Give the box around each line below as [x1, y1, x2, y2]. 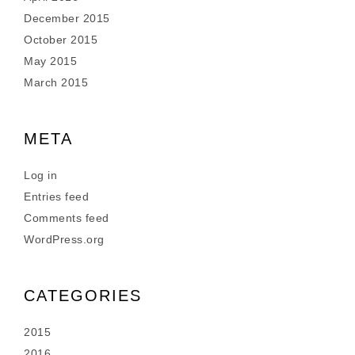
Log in [24, 169, 57, 181]
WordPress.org [24, 233, 105, 246]
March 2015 [24, 76, 88, 89]
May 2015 [24, 55, 77, 67]
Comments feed [24, 212, 109, 224]
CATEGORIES [24, 287, 142, 304]
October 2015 [24, 33, 97, 46]
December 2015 [24, 12, 110, 25]
